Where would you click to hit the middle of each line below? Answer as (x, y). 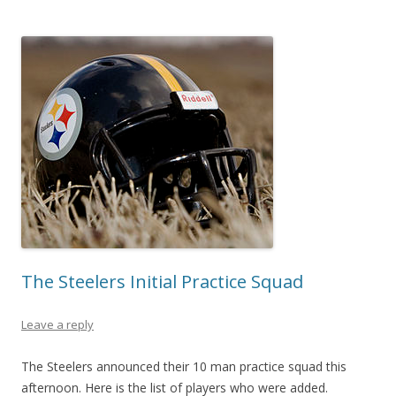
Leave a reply (57, 324)
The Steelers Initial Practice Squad (162, 281)
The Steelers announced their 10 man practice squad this (184, 366)
